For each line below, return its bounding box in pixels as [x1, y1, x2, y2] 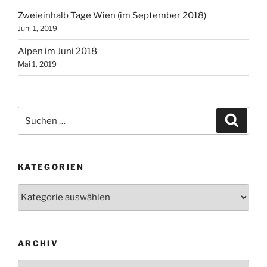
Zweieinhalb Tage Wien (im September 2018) [18, 10, 206, 21]
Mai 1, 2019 [18, 60, 57, 69]
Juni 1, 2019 [18, 24, 57, 33]
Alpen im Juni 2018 [18, 46, 97, 57]
